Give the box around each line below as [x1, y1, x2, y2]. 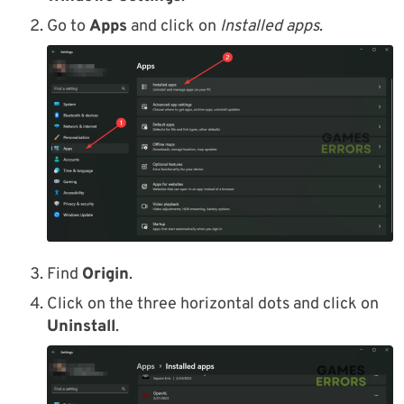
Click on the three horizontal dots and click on [47, 294, 379, 316]
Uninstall [47, 317, 115, 338]
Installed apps [220, 16, 319, 38]
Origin [82, 264, 129, 286]
